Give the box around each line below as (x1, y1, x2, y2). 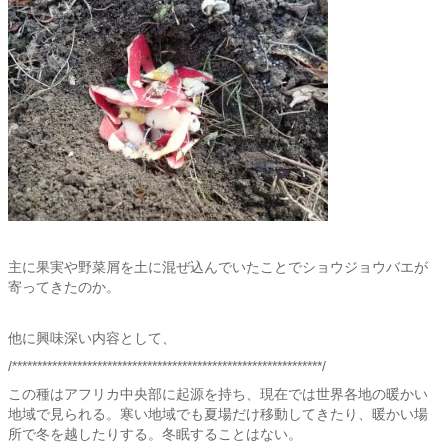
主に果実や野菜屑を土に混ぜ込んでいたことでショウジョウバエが (8, 259, 428, 275)
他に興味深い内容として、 (8, 330, 176, 346)
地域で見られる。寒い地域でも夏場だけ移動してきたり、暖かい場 (8, 406, 428, 422)
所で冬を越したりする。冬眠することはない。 (8, 426, 302, 442)
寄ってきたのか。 (8, 279, 120, 295)
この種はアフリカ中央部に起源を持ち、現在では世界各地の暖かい (8, 386, 428, 402)
